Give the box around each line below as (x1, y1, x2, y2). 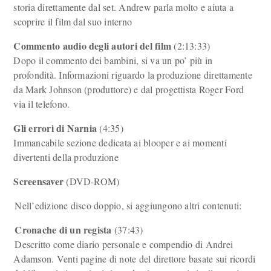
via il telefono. (13, 97, 70, 110)
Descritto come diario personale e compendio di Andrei (15, 238, 233, 250)
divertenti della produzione (13, 151, 119, 163)
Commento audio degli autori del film (13, 39, 172, 53)
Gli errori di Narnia (13, 121, 97, 135)
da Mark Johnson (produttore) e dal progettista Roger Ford (13, 83, 244, 96)
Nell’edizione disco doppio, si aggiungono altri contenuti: (15, 199, 242, 212)
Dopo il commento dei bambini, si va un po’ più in (13, 54, 213, 67)
